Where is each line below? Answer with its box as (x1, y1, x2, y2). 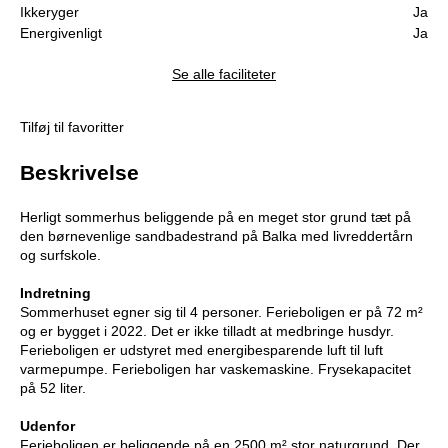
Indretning (20, 285, 91, 302)
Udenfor (20, 418, 75, 435)
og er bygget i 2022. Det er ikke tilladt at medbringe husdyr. (20, 323, 394, 340)
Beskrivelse (20, 161, 139, 185)
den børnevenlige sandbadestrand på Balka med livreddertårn (20, 228, 413, 245)
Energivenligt (20, 25, 102, 42)
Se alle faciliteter (172, 66, 276, 83)
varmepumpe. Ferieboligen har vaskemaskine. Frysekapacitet (20, 361, 411, 378)
